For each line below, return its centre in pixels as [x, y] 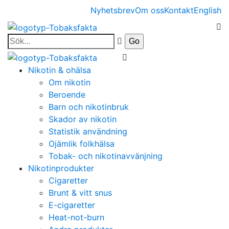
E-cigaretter [72, 205]
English [208, 10]
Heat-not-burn [76, 217]
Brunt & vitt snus [80, 193]
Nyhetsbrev [113, 10]
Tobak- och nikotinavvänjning [106, 156]
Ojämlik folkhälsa [82, 144]
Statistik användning [88, 132]
